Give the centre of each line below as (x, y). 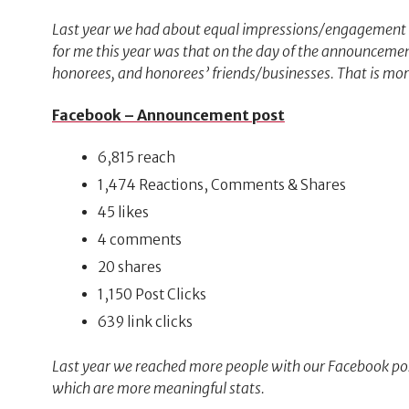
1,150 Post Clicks (152, 295)
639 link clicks (146, 322)
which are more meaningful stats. (158, 388)
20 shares (130, 267)
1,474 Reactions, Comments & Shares (222, 185)
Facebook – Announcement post (168, 115)
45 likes (124, 213)
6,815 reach (137, 158)
